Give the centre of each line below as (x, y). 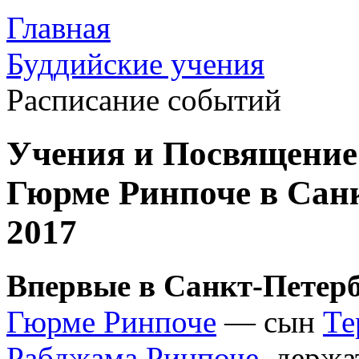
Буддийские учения (135, 64)
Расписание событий (144, 100)
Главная (58, 28)
